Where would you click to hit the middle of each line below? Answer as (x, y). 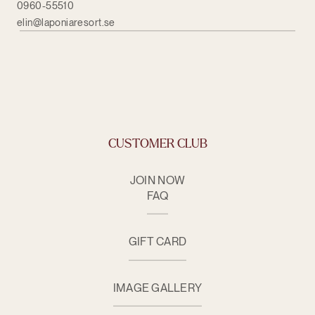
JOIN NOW (157, 180)
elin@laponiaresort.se (66, 22)
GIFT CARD (157, 242)
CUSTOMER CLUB (157, 143)
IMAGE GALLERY (157, 288)
